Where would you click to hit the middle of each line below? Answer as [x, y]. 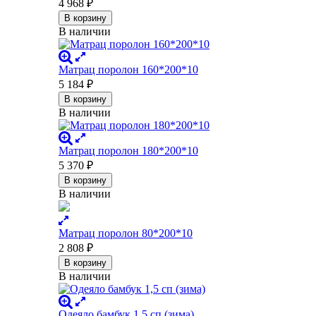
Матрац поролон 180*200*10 [128, 150]
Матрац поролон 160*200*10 [128, 69]
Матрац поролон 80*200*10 [126, 233]
